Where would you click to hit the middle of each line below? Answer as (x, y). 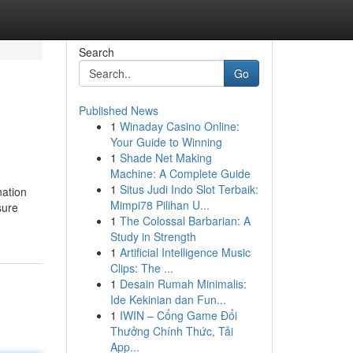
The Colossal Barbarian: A (185, 221)
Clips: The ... (141, 268)
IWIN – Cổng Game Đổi (178, 315)
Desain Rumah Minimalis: (183, 284)
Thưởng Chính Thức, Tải (171, 331)
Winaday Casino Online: (179, 126)
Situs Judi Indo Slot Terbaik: (189, 189)
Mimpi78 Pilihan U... (160, 205)
